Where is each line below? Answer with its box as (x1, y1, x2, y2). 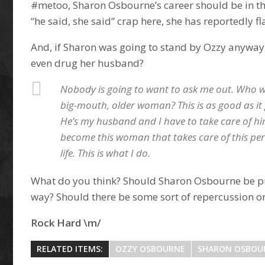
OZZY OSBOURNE (115, 243, 186, 254)
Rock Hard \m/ (31, 216, 102, 230)
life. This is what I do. (60, 146, 151, 160)
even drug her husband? (31, 56, 144, 70)
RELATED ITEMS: (37, 243, 104, 254)
